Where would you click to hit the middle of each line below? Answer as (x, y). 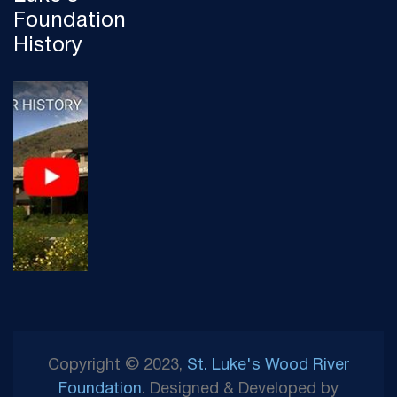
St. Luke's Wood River (268, 366)
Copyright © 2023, (117, 366)
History (48, 46)
